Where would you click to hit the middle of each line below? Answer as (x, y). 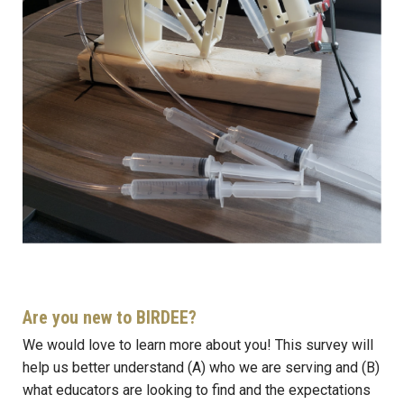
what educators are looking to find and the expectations (197, 390)
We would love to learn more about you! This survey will (198, 345)
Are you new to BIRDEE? (110, 318)
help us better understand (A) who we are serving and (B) (201, 368)
